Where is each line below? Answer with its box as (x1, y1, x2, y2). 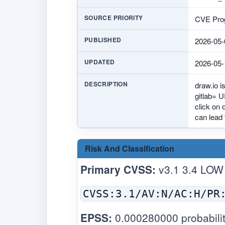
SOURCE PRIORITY (84, 13, 143, 22)
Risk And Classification (85, 142, 174, 154)
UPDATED (84, 57, 115, 66)
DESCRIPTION (84, 79, 128, 88)
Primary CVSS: (80, 161, 156, 177)
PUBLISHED (84, 35, 122, 44)
